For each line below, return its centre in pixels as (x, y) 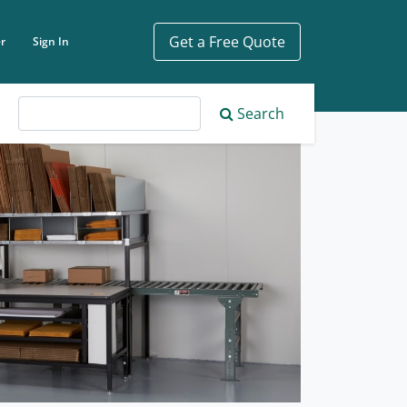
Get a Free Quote (227, 42)
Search (259, 114)
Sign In (50, 42)
